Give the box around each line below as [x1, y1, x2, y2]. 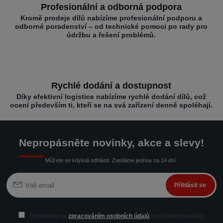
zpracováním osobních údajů [68, 213, 150, 220]
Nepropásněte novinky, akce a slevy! [18, 137, 204, 149]
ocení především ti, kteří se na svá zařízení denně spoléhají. [10, 101, 213, 109]
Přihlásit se [174, 181, 207, 189]
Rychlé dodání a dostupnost [51, 81, 172, 91]
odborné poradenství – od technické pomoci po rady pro [15, 22, 208, 31]
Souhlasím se [28, 213, 69, 220]
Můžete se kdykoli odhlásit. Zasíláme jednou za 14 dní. [45, 157, 178, 163]
